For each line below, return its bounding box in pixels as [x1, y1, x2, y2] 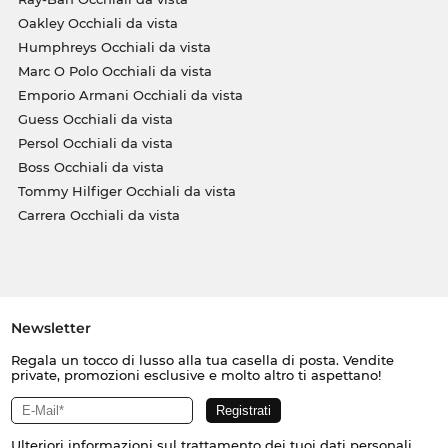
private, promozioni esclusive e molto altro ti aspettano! [10, 366, 381, 383]
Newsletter [10, 318, 91, 337]
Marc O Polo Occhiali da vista [17, 62, 212, 79]
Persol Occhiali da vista [17, 134, 173, 151]
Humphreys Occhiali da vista [17, 38, 211, 55]
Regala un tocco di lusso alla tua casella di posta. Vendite [10, 351, 394, 368]
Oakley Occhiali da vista [17, 14, 178, 31]
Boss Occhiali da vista [17, 158, 164, 175]
